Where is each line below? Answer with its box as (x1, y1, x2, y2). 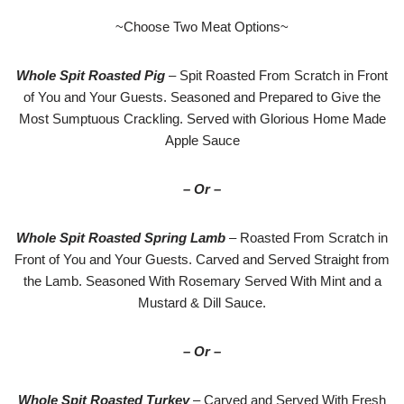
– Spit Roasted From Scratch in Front (165, 68, 388, 83)
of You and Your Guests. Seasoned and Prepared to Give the (23, 89, 381, 105)
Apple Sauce (164, 133, 240, 148)
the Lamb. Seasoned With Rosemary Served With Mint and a (23, 273, 381, 289)
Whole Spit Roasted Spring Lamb (16, 230, 225, 245)
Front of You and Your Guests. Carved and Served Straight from (14, 252, 390, 267)
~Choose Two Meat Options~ (115, 19, 289, 34)
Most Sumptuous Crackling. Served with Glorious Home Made (18, 111, 386, 126)
